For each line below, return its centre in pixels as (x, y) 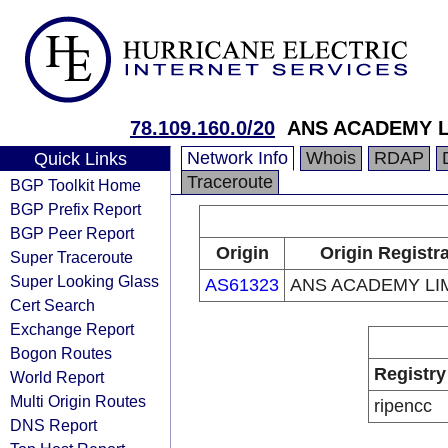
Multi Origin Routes (78, 401)
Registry (409, 374)
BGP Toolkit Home (75, 185)
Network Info (237, 158)
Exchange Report (72, 329)
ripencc (402, 406)
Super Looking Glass (84, 281)
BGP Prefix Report (75, 209)
